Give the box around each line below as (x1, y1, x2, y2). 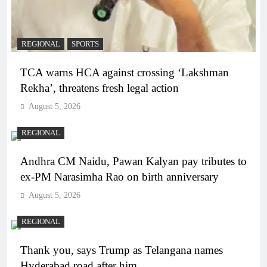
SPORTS (72, 39, 99, 48)
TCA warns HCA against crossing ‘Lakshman (20, 66, 229, 79)
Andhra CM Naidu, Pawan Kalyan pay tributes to (20, 154, 247, 167)
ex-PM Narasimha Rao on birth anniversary (20, 170, 219, 183)
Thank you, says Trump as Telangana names (20, 243, 223, 256)
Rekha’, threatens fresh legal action (20, 81, 179, 94)
